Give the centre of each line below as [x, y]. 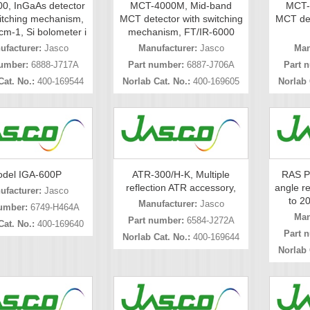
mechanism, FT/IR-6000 [181, 31]
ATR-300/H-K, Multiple [181, 175]
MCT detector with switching [181, 18]
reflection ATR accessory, [181, 188]
